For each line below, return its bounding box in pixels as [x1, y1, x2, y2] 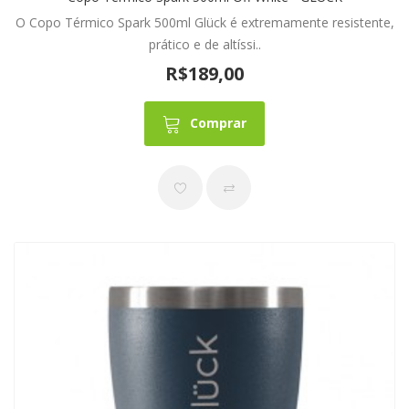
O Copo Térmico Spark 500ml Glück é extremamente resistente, [15, 13, 394, 31]
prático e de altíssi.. [148, 35, 261, 53]
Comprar [190, 114, 246, 132]
